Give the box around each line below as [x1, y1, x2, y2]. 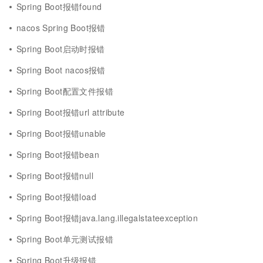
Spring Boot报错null [16, 170, 93, 181]
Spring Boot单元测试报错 [16, 233, 113, 245]
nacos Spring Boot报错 [16, 22, 106, 33]
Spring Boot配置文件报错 [16, 85, 113, 97]
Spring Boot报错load [16, 191, 96, 203]
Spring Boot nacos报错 [16, 64, 106, 76]
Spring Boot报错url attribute [16, 106, 125, 118]
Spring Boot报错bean [16, 149, 99, 160]
